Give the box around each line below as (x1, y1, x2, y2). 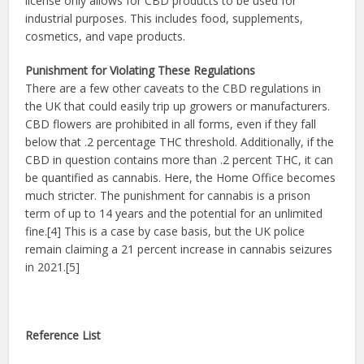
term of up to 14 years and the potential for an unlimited (25, 206, 323, 222)
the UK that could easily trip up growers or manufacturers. (25, 98, 331, 115)
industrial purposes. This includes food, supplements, (25, 11, 304, 27)
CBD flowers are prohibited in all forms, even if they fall (25, 116, 317, 132)
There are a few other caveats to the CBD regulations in (25, 80, 322, 97)
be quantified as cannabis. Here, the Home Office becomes (25, 170, 336, 186)
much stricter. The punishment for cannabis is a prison (25, 188, 311, 204)
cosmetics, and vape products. (25, 28, 186, 45)
